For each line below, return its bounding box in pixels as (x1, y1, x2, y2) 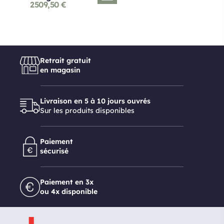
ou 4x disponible (40, 187, 97, 196)
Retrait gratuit (40, 56, 91, 65)
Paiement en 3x (40, 177, 93, 186)
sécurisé (40, 146, 68, 155)
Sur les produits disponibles (40, 106, 134, 115)
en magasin (40, 65, 80, 74)
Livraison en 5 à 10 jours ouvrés (40, 96, 150, 105)
